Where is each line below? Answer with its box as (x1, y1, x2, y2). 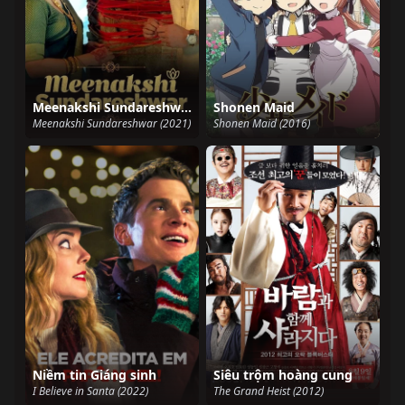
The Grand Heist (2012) (213, 382, 324, 399)
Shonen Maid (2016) (213, 115, 310, 131)
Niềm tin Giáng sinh (33, 365, 156, 383)
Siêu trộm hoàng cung (213, 365, 353, 383)
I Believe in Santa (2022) (33, 382, 148, 399)
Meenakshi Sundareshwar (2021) (33, 115, 191, 131)
